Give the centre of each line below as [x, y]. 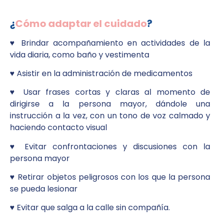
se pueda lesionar [44, 189]
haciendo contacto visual [58, 128]
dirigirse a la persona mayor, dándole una [110, 104]
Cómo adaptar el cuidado [81, 23]
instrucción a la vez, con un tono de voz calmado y [110, 116]
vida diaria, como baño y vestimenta [81, 55]
